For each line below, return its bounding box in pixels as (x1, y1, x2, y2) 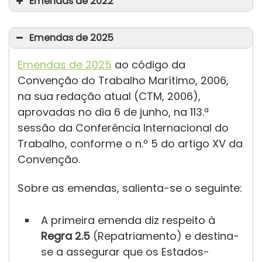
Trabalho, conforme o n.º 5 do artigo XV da (18, 136, 243, 151)
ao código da (112, 57, 185, 72)
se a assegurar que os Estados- (41, 244, 209, 260)
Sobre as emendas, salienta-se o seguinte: (18, 181, 242, 196)
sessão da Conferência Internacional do (18, 120, 229, 135)
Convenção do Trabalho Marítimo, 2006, (18, 73, 229, 88)
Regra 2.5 (41, 229, 90, 244)
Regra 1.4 (41, 183, 87, 198)
